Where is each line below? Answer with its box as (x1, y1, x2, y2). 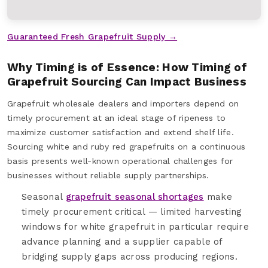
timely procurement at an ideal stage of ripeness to (7, 112, 226, 123)
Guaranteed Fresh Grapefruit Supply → (7, 31, 178, 41)
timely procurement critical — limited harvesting (22, 206, 242, 217)
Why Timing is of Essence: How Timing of (7, 60, 247, 74)
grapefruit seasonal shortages (65, 191, 204, 202)
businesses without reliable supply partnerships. (7, 170, 209, 180)
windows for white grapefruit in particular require (22, 221, 249, 232)
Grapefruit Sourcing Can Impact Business (7, 74, 246, 89)
